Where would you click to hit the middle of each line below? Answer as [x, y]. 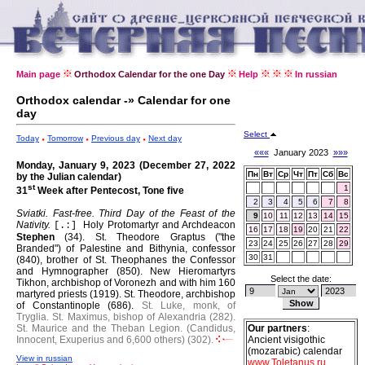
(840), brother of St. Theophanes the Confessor [126, 260]
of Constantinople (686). [79, 306]
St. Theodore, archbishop [180, 294]
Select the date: [301, 279]
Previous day [116, 138]
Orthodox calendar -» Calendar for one [123, 100]
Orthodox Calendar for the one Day [150, 74]
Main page [38, 74]
